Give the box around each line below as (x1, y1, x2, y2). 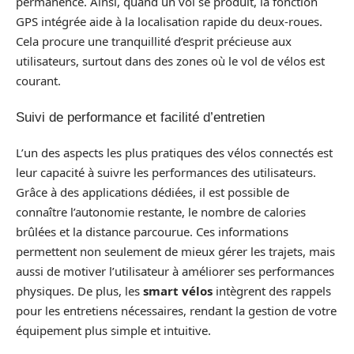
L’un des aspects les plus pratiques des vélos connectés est (16, 145, 333, 160)
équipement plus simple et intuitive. (16, 322, 211, 338)
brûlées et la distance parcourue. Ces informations (16, 224, 288, 239)
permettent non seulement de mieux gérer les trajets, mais (16, 243, 335, 259)
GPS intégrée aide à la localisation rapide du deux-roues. (16, 13, 322, 29)
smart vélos (143, 283, 213, 299)
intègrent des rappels (213, 283, 331, 299)
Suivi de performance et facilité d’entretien (16, 109, 265, 125)
